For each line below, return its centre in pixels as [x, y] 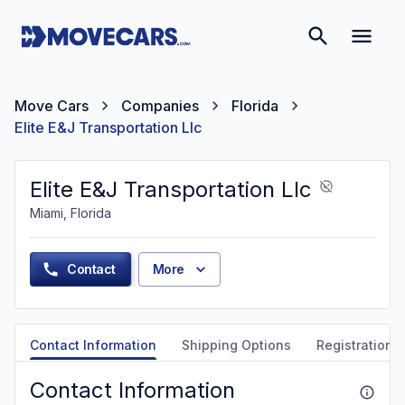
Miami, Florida [71, 213]
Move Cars [52, 106]
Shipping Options [236, 345]
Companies [160, 106]
